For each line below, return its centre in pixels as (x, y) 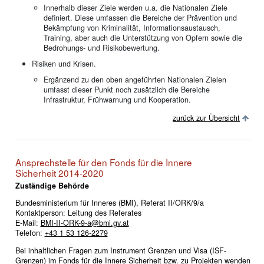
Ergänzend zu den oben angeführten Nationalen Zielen (135, 79)
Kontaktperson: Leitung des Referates (78, 213)
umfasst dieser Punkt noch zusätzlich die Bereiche (126, 89)
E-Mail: (28, 223)
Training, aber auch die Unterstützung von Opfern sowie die (143, 38)
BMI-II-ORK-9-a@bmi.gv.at (85, 223)
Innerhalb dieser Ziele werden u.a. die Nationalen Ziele (135, 8)
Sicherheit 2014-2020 (59, 172)
